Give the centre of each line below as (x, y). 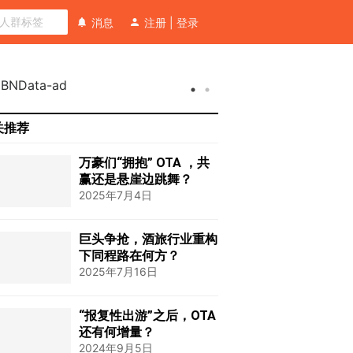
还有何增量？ (117, 332)
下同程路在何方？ (130, 256)
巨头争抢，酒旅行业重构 (149, 239)
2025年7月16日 (119, 271)
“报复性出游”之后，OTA (148, 316)
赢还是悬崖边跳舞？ (136, 179)
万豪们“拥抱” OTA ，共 (145, 163)
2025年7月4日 (116, 195)
